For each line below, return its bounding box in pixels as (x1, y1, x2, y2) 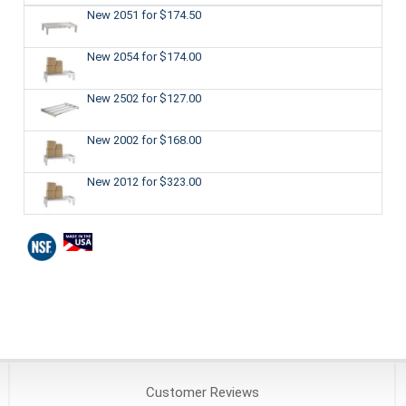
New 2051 (86, 7, 141, 22)
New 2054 (86, 49, 141, 63)
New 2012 (86, 174, 141, 188)
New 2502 (86, 91, 141, 105)
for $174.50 (140, 7, 201, 22)
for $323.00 (140, 174, 201, 188)
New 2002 (86, 132, 141, 147)
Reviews (206, 384, 259, 401)
